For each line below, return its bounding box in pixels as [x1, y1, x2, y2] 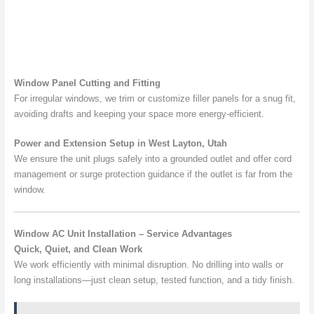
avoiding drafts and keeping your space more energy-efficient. [13, 108, 264, 119]
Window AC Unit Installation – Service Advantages [13, 228, 232, 239]
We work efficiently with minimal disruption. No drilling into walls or [13, 259, 283, 270]
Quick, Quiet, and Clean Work [13, 243, 142, 254]
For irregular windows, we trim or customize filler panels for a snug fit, [13, 93, 296, 104]
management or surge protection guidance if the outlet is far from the [13, 169, 292, 180]
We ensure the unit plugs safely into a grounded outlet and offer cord [13, 153, 292, 165]
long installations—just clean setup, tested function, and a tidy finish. [13, 274, 294, 285]
